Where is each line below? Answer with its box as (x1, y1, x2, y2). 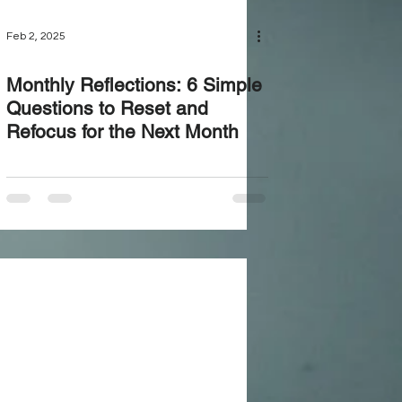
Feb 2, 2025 (5, 30, 66, 42)
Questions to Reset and (5, 97, 208, 119)
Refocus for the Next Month (5, 120, 239, 143)
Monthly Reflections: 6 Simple (5, 74, 262, 96)
